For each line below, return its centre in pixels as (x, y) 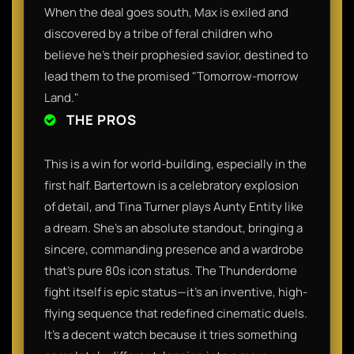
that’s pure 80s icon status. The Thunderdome (171, 270)
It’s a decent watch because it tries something (171, 334)
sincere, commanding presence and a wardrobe (174, 249)
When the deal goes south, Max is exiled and (166, 12)
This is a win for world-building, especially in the (175, 164)
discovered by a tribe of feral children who (158, 33)
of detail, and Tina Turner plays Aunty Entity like (174, 206)
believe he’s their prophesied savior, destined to (176, 55)
